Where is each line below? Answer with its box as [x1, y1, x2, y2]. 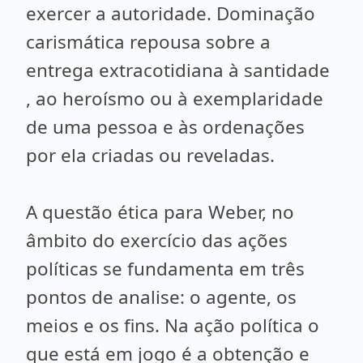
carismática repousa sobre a [26, 29, 271, 54]
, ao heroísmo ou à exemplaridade [26, 86, 323, 111]
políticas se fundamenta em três [26, 256, 305, 281]
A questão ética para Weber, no [26, 199, 294, 224]
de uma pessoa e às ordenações [26, 114, 305, 139]
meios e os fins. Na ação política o [26, 313, 319, 338]
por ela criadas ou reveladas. [26, 143, 275, 168]
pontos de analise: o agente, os [26, 284, 297, 310]
